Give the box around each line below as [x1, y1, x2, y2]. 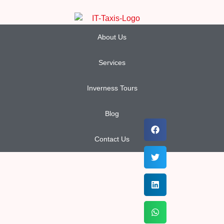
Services [98, 58, 125, 66]
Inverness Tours [86, 83, 137, 92]
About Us [97, 32, 126, 41]
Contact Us [94, 134, 129, 143]
